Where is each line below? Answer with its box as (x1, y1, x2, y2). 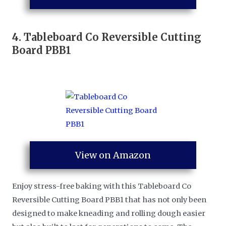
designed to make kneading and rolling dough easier (12, 209, 206, 218)
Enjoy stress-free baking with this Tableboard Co (12, 182, 192, 191)
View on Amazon (75, 149, 151, 161)
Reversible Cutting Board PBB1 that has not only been (12, 195, 207, 205)
